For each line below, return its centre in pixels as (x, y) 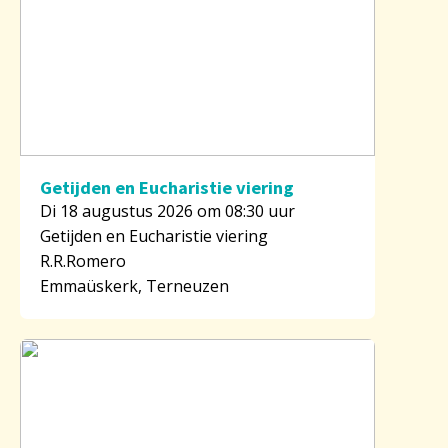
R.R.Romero (83, 260)
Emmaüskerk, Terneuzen (134, 285)
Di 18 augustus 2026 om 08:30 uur (167, 210)
